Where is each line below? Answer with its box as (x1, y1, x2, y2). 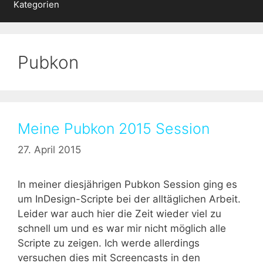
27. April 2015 (18, 143, 81, 156)
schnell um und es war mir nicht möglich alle (18, 222, 226, 234)
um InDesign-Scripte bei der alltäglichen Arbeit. (18, 193, 241, 205)
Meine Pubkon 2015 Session (18, 120, 210, 138)
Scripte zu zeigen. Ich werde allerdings (18, 237, 200, 249)
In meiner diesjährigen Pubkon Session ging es (18, 178, 237, 190)
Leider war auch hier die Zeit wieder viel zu (18, 207, 221, 220)
